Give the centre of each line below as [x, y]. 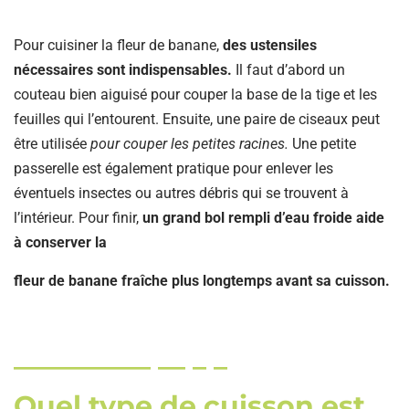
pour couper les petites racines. [188, 143]
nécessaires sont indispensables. [123, 69]
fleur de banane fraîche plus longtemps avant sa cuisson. [202, 280]
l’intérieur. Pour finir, [76, 217]
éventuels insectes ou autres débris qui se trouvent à [181, 193]
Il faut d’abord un [288, 69]
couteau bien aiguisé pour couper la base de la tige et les [195, 94]
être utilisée [50, 143]
